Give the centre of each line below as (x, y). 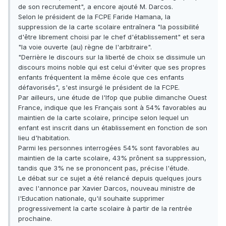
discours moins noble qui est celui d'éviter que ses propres (112, 67)
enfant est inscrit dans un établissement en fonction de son (113, 128)
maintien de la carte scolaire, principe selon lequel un (103, 118)
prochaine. (35, 219)
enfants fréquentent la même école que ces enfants (101, 77)
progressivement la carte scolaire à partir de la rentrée (105, 209)
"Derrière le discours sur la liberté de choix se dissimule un (112, 57)
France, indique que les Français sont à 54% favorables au (112, 108)
